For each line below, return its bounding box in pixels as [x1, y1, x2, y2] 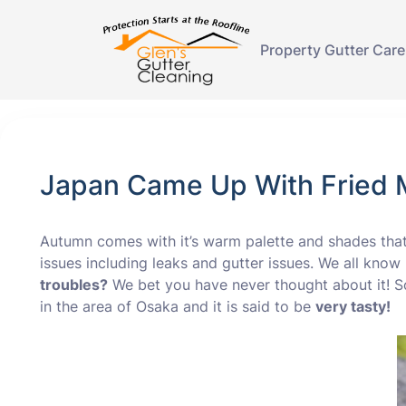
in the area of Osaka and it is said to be [40, 297, 315, 315]
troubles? [40, 275, 108, 294]
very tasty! [315, 297, 391, 315]
